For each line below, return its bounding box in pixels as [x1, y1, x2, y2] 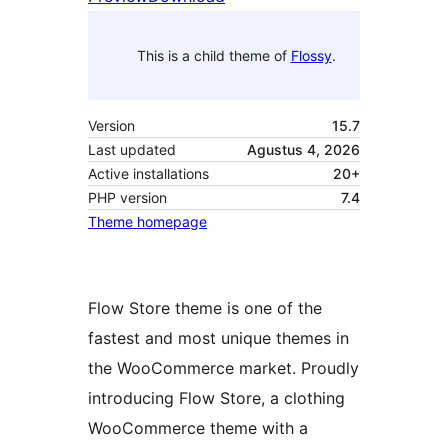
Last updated [88, 141, 176, 159]
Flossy [290, 46, 332, 64]
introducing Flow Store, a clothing [88, 388, 345, 409]
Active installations [88, 165, 209, 183]
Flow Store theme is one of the [88, 298, 322, 319]
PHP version [88, 189, 167, 207]
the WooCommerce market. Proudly [88, 358, 359, 379]
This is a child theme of [136, 46, 291, 64]
